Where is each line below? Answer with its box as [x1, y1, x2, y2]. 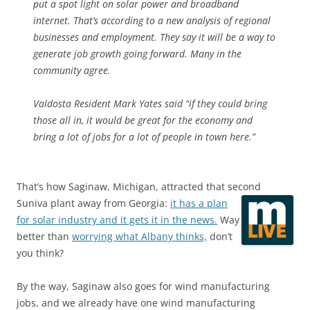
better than [17, 230, 72, 243]
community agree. [33, 64, 111, 77]
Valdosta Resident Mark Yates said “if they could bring [33, 97, 267, 110]
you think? [17, 246, 64, 259]
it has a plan [170, 197, 228, 210]
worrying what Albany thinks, [72, 230, 207, 243]
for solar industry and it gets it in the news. [17, 213, 217, 226]
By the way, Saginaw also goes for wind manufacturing [17, 280, 270, 293]
